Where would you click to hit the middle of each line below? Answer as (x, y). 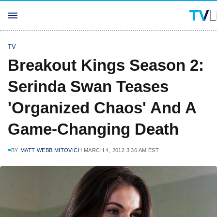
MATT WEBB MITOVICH (51, 150)
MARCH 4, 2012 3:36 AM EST (122, 150)
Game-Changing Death (93, 129)
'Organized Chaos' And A (102, 108)
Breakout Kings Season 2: (106, 65)
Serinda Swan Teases (88, 86)
